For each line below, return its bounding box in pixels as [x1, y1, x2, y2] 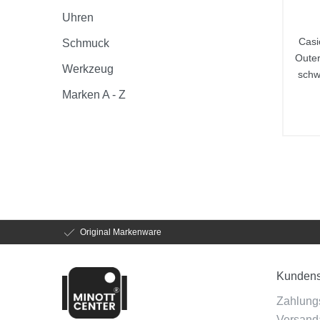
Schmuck [62, 36, 109, 49]
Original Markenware [80, 226, 161, 237]
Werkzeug [62, 62, 114, 75]
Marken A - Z [62, 88, 126, 101]
